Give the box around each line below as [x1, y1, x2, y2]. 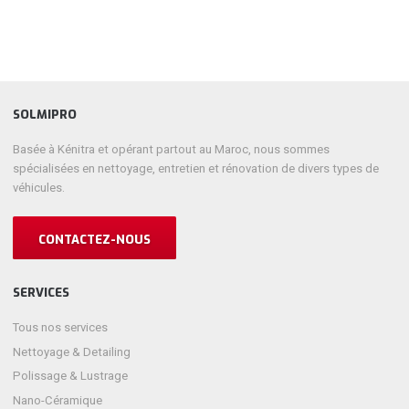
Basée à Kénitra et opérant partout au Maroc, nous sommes [13, 142, 330, 157]
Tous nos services [13, 320, 109, 335]
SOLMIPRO [13, 106, 78, 122]
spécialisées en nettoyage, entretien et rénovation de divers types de [13, 162, 380, 176]
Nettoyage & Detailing [13, 344, 131, 359]
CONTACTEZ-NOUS [38, 232, 152, 248]
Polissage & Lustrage [13, 369, 129, 383]
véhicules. [13, 181, 66, 195]
